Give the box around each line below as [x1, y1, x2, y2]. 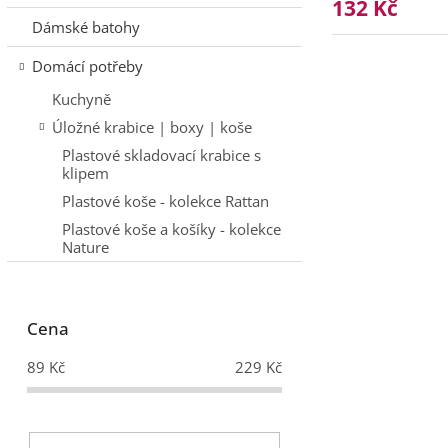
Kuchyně [51, 88, 111, 109]
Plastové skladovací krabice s [61, 144, 261, 165]
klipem [61, 162, 109, 183]
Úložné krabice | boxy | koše [51, 116, 252, 137]
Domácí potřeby [31, 55, 143, 76]
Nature [61, 236, 109, 257]
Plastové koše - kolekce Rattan [61, 190, 269, 211]
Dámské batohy [31, 16, 140, 37]
